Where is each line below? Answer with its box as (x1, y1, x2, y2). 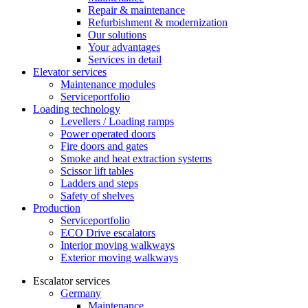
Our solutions (88, 29, 146, 41)
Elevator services (33, 66, 107, 78)
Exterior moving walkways (60, 252, 178, 263)
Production (33, 202, 80, 214)
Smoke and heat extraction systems (60, 153, 212, 164)
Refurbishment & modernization (88, 16, 228, 28)
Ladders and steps (60, 177, 138, 189)
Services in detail (88, 54, 162, 65)
